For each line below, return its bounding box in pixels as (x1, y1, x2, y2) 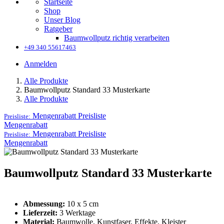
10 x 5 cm (65, 199, 98, 208)
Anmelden (24, 59, 57, 68)
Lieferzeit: (23, 208, 57, 217)
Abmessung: (23, 199, 65, 208)
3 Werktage (57, 208, 95, 217)
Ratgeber (44, 24, 72, 33)
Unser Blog (44, 15, 80, 24)
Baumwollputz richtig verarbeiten (64, 33, 169, 42)
